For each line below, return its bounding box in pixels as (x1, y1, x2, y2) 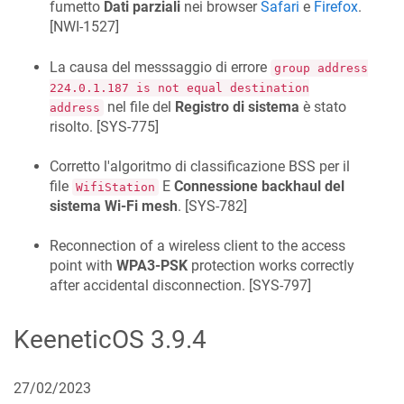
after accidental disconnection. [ (50, 277, 252, 295)
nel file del (104, 97, 175, 115)
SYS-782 (188, 197, 243, 215)
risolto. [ (50, 117, 100, 135)
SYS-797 (252, 277, 308, 295)
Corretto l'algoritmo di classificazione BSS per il (50, 157, 350, 175)
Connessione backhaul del (174, 177, 344, 195)
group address (274, 60, 368, 75)
